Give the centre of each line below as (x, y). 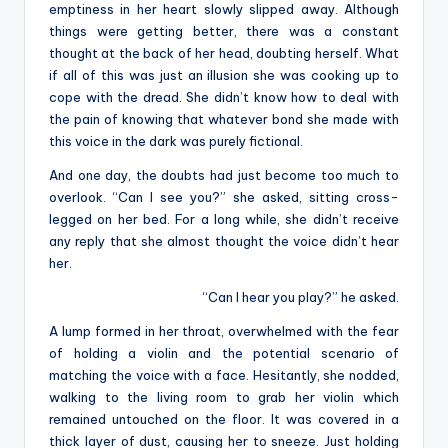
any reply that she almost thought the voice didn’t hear (224, 240)
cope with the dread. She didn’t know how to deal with (224, 96)
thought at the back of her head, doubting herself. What (224, 52)
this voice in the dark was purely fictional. (177, 140)
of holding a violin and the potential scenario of (224, 352)
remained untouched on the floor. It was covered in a (224, 418)
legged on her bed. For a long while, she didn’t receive (224, 218)
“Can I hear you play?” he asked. (301, 296)
